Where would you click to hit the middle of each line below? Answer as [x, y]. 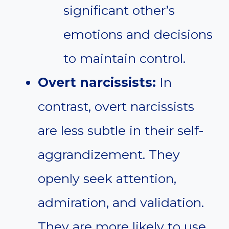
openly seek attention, [107, 179]
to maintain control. [124, 59]
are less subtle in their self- [121, 131]
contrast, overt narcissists [116, 107]
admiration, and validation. [121, 203]
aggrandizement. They [109, 155]
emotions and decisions [138, 35]
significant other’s [119, 10]
